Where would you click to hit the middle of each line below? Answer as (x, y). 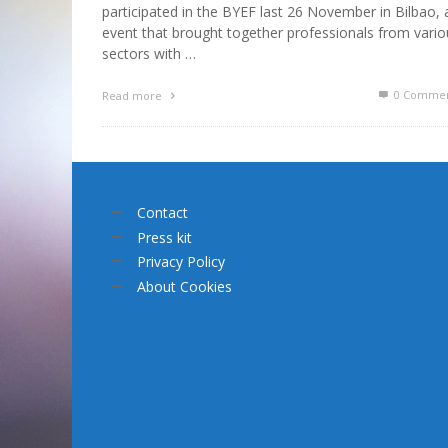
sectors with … (149, 54)
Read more (133, 96)
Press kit (164, 237)
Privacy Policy (181, 262)
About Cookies (184, 286)
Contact (162, 213)
